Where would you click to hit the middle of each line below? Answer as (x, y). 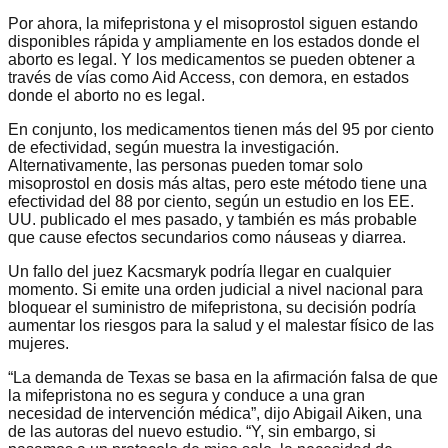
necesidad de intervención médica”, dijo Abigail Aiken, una (215, 413)
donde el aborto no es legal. (106, 95)
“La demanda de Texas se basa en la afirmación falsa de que (223, 377)
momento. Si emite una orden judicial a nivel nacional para (215, 289)
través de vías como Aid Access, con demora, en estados (208, 77)
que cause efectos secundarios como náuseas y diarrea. (207, 237)
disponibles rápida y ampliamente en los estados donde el (214, 41)
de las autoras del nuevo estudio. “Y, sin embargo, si (192, 431)
